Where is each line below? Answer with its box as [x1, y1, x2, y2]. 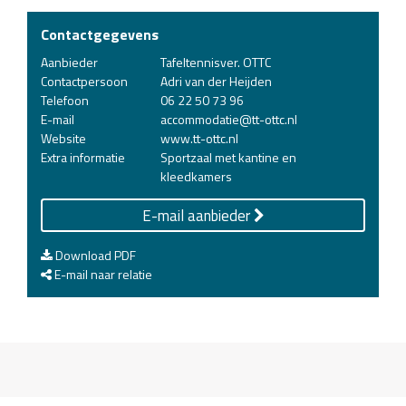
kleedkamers [160, 167, 232, 186]
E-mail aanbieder [141, 203, 254, 227]
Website [41, 129, 86, 148]
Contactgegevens [41, 24, 159, 45]
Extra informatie [41, 148, 125, 167]
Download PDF [53, 246, 136, 265]
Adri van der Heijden [160, 72, 272, 91]
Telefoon [41, 91, 89, 110]
